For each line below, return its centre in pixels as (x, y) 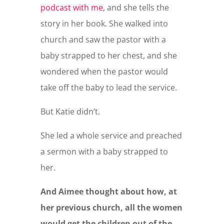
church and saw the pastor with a (103, 39)
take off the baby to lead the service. (108, 87)
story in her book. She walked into (104, 23)
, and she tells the (136, 7)
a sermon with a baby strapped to (104, 151)
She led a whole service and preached (111, 135)
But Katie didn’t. (70, 111)
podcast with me (71, 7)
